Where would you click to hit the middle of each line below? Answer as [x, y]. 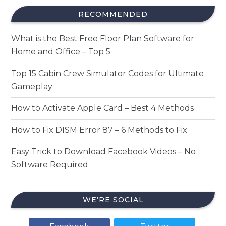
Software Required [50, 165]
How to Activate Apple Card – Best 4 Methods [103, 108]
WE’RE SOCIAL [113, 200]
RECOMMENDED [113, 14]
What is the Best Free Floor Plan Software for [103, 39]
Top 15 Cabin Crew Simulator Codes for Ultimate [108, 74]
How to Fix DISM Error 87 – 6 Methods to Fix [99, 130]
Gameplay [32, 87]
